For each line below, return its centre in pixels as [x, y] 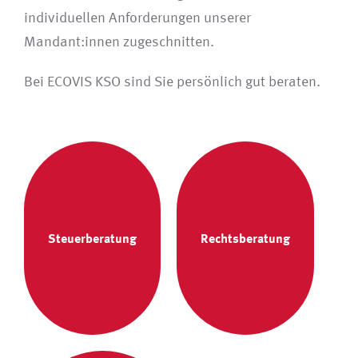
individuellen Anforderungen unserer [137, 18]
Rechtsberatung [245, 238]
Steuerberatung [92, 238]
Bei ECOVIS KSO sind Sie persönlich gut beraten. [172, 82]
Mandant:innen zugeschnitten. [119, 42]
